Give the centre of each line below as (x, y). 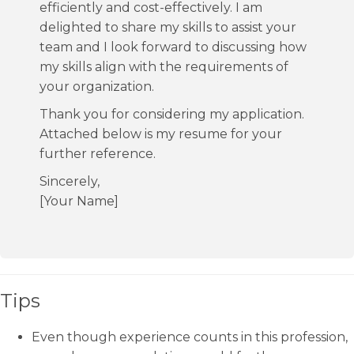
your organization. (97, 87)
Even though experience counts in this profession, (190, 337)
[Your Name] (79, 201)
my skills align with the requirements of (164, 67)
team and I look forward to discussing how (173, 47)
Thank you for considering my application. (172, 114)
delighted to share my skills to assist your (168, 27)
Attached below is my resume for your (161, 134)
